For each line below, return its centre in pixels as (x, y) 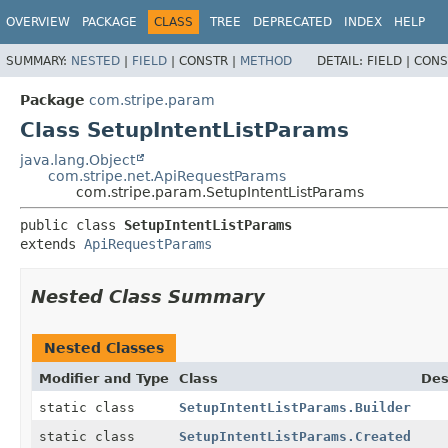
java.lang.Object (77, 159)
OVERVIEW (38, 22)
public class (72, 224)
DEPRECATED (292, 22)
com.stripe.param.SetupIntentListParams (220, 191)
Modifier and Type (104, 378)
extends (52, 243)
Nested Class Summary (148, 296)
